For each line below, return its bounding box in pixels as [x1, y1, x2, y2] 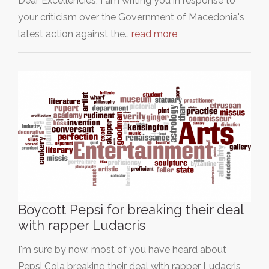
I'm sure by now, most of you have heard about [18, 243, 226, 255]
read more [131, 28, 177, 40]
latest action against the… [18, 28, 131, 40]
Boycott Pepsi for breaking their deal [18, 201, 243, 217]
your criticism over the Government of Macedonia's [18, 11, 244, 23]
